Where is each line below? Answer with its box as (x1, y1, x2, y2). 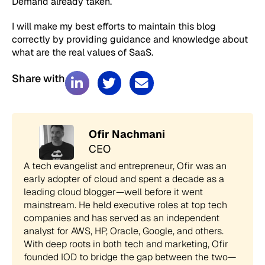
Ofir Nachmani (89, 127, 166, 141)
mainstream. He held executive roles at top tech (24, 198, 227, 211)
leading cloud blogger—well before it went (24, 185, 203, 198)
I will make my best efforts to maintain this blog (12, 20, 216, 33)
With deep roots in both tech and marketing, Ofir (24, 237, 228, 250)
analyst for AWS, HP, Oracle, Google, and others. (24, 224, 224, 237)
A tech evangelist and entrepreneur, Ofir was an (24, 159, 227, 172)
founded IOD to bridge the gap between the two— (24, 250, 236, 263)
